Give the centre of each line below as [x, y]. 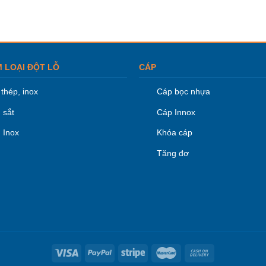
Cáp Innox [176, 112]
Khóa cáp [174, 133]
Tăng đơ [172, 153]
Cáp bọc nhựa [183, 91]
